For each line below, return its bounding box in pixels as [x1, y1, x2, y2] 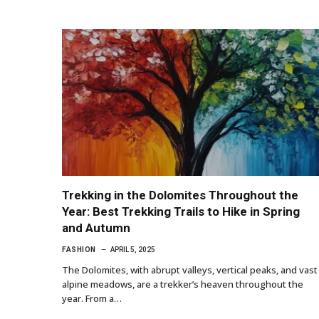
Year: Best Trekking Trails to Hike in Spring [62, 204, 300, 219]
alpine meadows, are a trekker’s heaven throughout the [62, 278, 303, 291]
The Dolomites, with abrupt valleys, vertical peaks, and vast [62, 263, 318, 277]
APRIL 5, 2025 [110, 246, 155, 254]
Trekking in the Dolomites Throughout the [62, 188, 298, 203]
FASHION [62, 246, 96, 254]
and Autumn [62, 221, 130, 236]
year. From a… [62, 292, 122, 305]
